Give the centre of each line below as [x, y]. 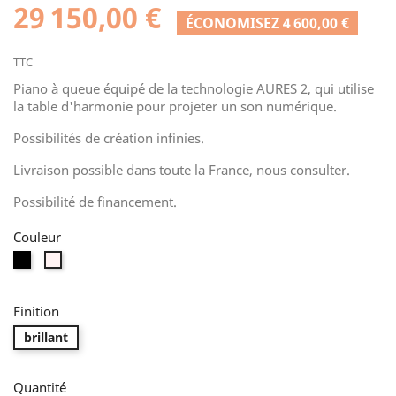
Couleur [37, 237]
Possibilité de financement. [95, 202]
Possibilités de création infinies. [110, 138]
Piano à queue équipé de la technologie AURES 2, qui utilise [194, 89]
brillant [46, 338]
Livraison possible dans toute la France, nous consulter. [183, 170]
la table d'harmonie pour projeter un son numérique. [177, 107]
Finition [36, 312]
